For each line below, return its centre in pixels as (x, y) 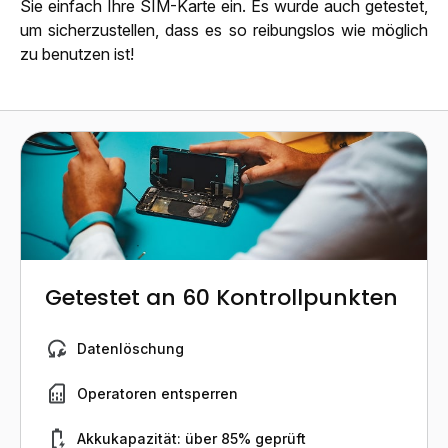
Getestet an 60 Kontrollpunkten (221, 297)
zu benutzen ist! (77, 53)
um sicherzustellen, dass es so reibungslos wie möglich (224, 29)
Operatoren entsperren (157, 393)
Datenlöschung (130, 348)
